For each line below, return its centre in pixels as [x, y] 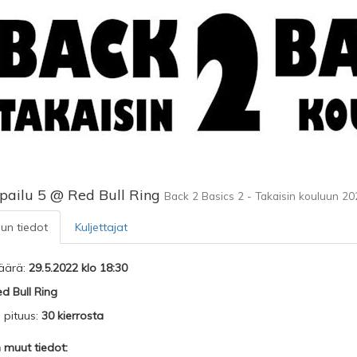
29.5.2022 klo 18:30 [78, 268]
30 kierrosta [72, 316]
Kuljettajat [101, 227]
